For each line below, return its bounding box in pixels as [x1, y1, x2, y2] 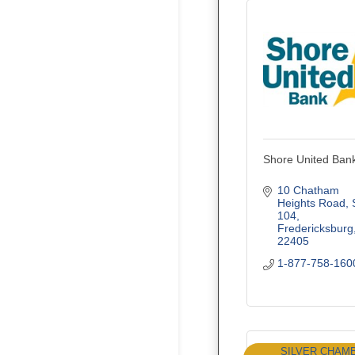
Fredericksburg [277, 221, 353, 235]
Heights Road [277, 196, 345, 209]
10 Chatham [277, 183, 339, 197]
